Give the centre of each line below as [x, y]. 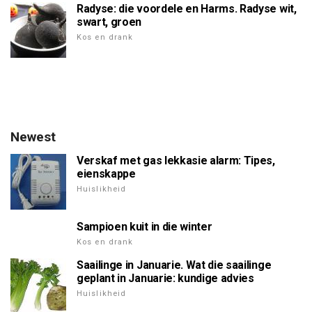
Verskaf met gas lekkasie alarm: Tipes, [176, 160]
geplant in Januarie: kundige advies [165, 278]
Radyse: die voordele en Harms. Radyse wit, [187, 8]
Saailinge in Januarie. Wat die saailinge [174, 265]
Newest [33, 136]
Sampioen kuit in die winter [145, 226]
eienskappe [106, 173]
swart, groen [109, 22]
